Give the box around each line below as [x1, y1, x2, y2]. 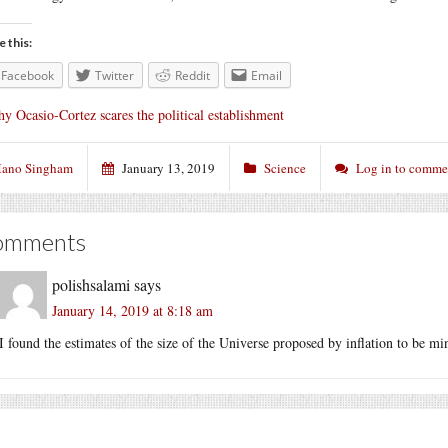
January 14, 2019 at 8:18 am [52, 300, 213, 320]
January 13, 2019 [122, 158, 215, 177]
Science [264, 158, 306, 177]
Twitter [95, 67, 134, 84]
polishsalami [52, 273, 130, 295]
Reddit [175, 67, 210, 84]
